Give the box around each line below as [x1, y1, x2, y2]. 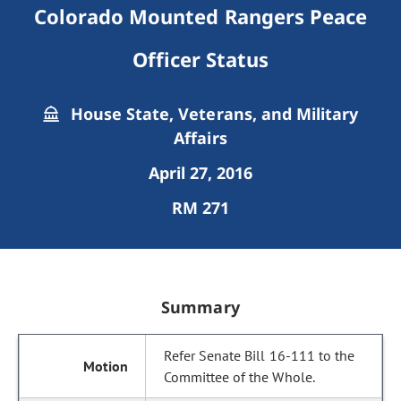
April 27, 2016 [148, 162, 253, 183]
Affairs [174, 127, 227, 149]
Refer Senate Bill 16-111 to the [164, 346, 354, 364]
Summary [161, 296, 240, 318]
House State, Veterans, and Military [65, 103, 359, 124]
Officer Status [132, 46, 269, 73]
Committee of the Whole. [164, 368, 315, 386]
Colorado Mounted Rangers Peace [33, 3, 368, 30]
